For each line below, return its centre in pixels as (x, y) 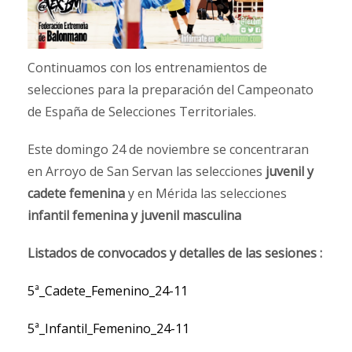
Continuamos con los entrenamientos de (147, 68)
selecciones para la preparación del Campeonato (170, 90)
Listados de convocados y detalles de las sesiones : (175, 253)
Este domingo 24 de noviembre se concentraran (168, 150)
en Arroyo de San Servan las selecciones (147, 172)
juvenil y (290, 172)
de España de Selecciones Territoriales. (142, 112)
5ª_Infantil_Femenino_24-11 (108, 329)
